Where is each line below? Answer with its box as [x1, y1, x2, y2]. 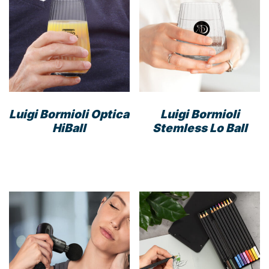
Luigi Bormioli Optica [9, 107, 130, 122]
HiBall [52, 121, 86, 136]
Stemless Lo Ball [152, 121, 247, 136]
